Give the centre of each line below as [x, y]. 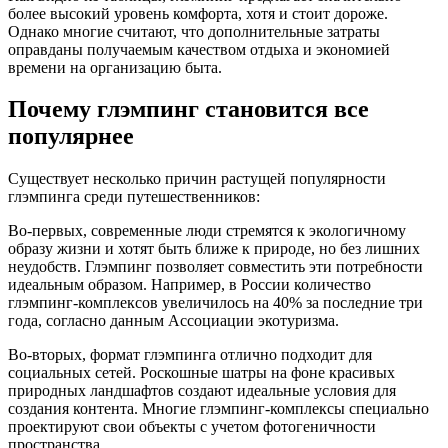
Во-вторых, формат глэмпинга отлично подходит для [190, 355]
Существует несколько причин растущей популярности [197, 179]
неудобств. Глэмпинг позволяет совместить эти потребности [215, 267]
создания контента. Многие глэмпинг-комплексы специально [218, 409]
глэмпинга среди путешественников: [134, 197]
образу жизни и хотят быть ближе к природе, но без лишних [214, 249]
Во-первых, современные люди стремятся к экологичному [207, 231]
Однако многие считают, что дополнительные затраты [194, 31]
